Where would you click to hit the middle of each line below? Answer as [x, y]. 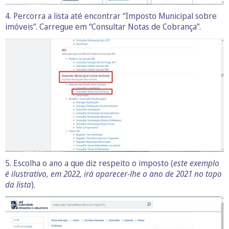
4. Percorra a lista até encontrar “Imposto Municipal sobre [111, 16]
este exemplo [196, 163]
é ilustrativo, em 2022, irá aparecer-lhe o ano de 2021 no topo [113, 174]
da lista [18, 184]
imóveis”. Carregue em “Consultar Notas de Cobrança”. [103, 27]
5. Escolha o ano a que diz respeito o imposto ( [89, 163]
